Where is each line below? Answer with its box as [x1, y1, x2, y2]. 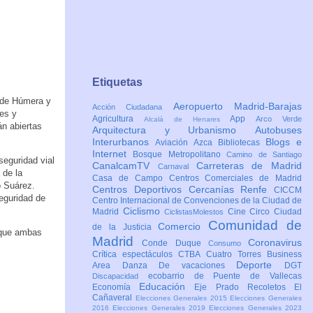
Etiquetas [92, 76, 143, 89]
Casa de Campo [92, 173, 169, 184]
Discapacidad [92, 272, 148, 281]
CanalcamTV [92, 160, 158, 172]
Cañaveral [92, 293, 136, 303]
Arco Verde [256, 115, 303, 124]
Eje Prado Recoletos [194, 282, 295, 293]
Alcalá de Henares [143, 115, 231, 124]
